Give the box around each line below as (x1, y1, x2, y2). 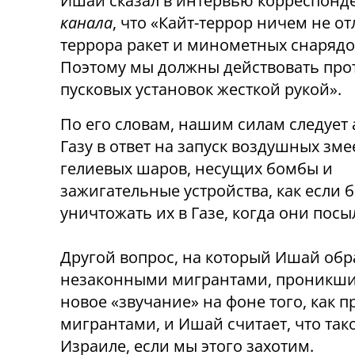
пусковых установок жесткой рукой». (60, 78, 342, 101)
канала (60, 12, 113, 34)
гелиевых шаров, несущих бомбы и (60, 158, 333, 180)
